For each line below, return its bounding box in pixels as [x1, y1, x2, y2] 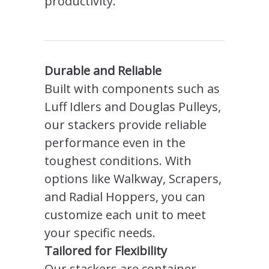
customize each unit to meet [44, 206, 206, 223]
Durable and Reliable [44, 62, 162, 79]
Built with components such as [44, 80, 220, 97]
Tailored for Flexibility [44, 242, 167, 259]
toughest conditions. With [44, 152, 192, 169]
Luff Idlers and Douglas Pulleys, [44, 98, 221, 115]
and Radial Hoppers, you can [44, 188, 205, 205]
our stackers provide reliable [44, 116, 207, 133]
